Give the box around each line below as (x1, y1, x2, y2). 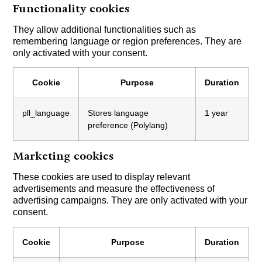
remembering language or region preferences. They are (13, 36, 242, 46)
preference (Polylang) (88, 120, 168, 130)
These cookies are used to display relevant (13, 172, 191, 182)
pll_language (22, 108, 70, 118)
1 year (205, 108, 229, 118)
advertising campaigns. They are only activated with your (13, 195, 248, 206)
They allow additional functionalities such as (13, 24, 196, 35)
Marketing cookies (13, 149, 114, 164)
